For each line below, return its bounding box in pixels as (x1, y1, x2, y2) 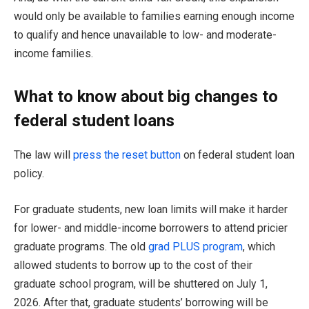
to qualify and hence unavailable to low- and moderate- (14, 28, 277, 41)
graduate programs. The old (14, 239, 148, 253)
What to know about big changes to (14, 87, 278, 107)
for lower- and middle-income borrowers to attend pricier (14, 221, 288, 235)
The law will (14, 148, 73, 161)
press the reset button (73, 148, 181, 161)
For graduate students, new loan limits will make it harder (14, 202, 288, 216)
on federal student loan (181, 148, 295, 161)
